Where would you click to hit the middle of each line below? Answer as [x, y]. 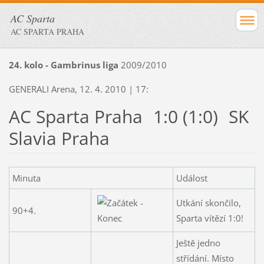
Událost [192, 178]
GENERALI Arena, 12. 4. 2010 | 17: [78, 89]
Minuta [26, 178]
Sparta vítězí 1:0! [209, 218]
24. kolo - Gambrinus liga [63, 65]
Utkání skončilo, [208, 202]
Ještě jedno [198, 242]
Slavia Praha [59, 138]
